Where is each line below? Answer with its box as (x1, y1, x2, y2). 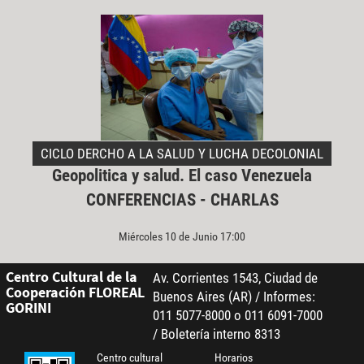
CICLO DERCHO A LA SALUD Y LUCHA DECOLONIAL (41, 145, 323, 162)
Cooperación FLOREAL (5, 283, 145, 302)
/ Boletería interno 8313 (152, 326, 280, 343)
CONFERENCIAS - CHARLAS (85, 190, 279, 210)
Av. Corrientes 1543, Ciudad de (152, 270, 318, 287)
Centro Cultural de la (5, 267, 137, 287)
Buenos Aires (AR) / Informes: (152, 288, 315, 305)
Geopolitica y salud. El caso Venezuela (52, 166, 312, 186)
